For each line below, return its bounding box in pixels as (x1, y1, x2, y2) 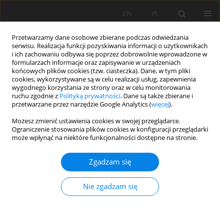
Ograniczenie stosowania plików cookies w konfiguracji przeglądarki (12, 125, 208, 134)
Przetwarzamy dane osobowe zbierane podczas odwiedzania (12, 33, 189, 42)
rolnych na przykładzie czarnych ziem (7, 197, 160, 210)
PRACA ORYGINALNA (7, 163, 68, 171)
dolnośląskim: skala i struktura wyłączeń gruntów (7, 186, 210, 198)
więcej (151, 100, 169, 109)
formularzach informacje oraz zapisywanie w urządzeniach (12, 58, 181, 67)
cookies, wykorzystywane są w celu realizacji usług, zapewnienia (12, 75, 196, 83)
